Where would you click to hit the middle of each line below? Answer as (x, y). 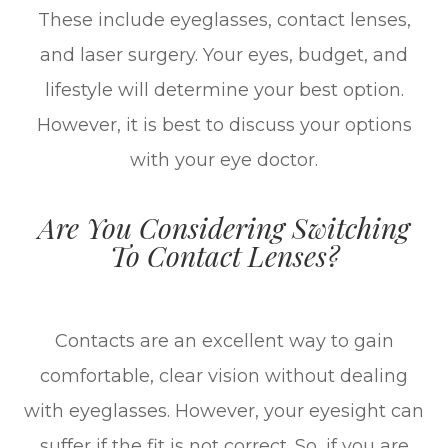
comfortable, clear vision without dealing (224, 375)
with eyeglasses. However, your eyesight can (224, 410)
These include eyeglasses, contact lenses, (224, 19)
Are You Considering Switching (224, 226)
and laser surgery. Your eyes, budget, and (224, 54)
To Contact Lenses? (224, 254)
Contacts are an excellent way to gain (224, 340)
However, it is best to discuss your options (224, 124)
